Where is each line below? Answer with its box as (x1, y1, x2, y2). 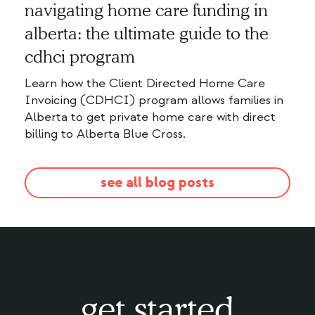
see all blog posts (100, 174, 214, 192)
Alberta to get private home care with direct (24, 109, 276, 126)
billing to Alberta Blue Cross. (24, 126, 186, 143)
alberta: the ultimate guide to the (24, 23, 269, 44)
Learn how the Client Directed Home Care (24, 75, 265, 92)
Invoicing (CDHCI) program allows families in (24, 92, 283, 109)
